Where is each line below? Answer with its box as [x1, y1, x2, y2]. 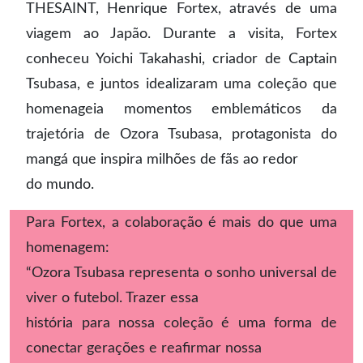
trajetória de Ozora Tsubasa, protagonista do [26, 127, 337, 141]
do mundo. [26, 177, 94, 191]
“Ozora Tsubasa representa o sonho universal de [26, 266, 337, 280]
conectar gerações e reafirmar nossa [26, 341, 262, 355]
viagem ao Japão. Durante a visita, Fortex [26, 27, 337, 41]
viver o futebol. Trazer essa [26, 291, 199, 305]
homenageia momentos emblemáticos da [26, 102, 337, 116]
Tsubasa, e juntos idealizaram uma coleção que [26, 77, 337, 91]
